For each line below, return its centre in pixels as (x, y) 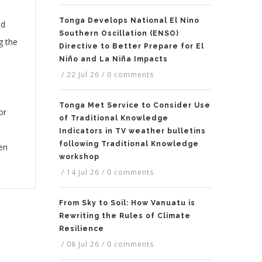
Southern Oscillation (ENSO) (119, 34)
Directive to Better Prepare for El (132, 46)
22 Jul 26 (83, 75)
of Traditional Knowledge (114, 118)
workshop (79, 157)
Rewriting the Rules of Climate (125, 216)
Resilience (82, 229)
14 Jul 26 (83, 173)
